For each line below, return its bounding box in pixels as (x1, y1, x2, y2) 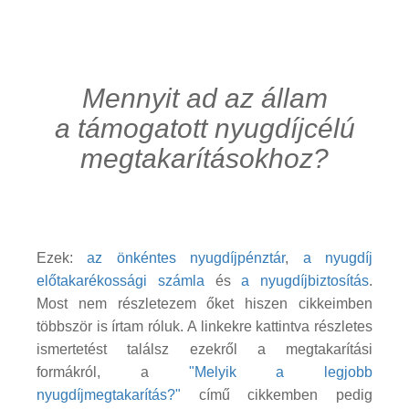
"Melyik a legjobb (188, 363, 372, 380)
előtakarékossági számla (37, 272, 204, 288)
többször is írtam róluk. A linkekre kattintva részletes (37, 318, 372, 334)
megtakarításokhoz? (80, 142, 329, 173)
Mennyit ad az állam (81, 82, 328, 113)
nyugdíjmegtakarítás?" (37, 386, 181, 403)
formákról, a (37, 363, 189, 380)
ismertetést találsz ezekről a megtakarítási (37, 341, 372, 357)
